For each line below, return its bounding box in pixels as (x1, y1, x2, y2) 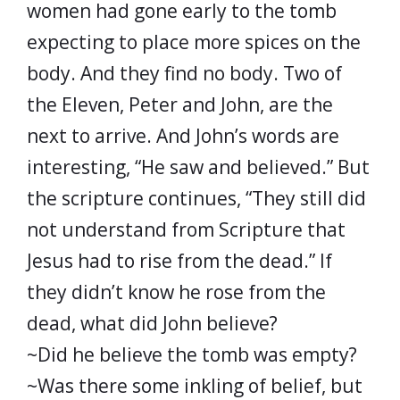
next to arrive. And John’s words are (27, 122, 339, 148)
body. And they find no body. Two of (27, 60, 342, 86)
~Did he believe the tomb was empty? (27, 341, 357, 367)
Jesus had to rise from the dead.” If (27, 247, 332, 273)
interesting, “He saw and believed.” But (27, 154, 370, 179)
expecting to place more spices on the (27, 29, 361, 54)
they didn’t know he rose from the (27, 279, 326, 304)
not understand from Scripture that (27, 216, 346, 242)
